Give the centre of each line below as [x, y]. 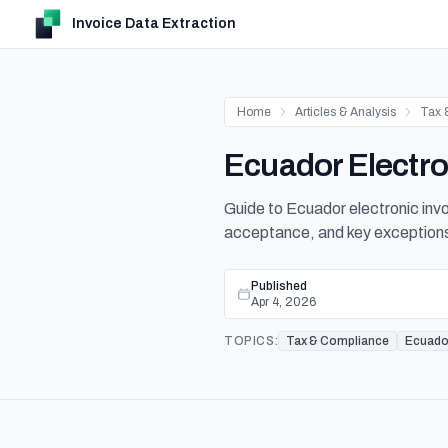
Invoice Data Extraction [154, 23]
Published [279, 286]
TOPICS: [251, 341]
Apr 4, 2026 [283, 302]
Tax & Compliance [338, 341]
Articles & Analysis [345, 112]
